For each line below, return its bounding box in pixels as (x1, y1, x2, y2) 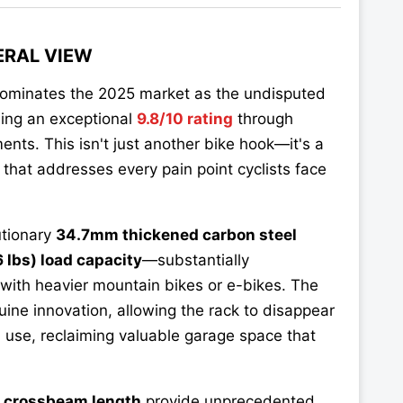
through (233, 110, 293, 129)
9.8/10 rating (137, 110, 233, 129)
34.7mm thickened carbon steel (56, 226, 297, 245)
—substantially (142, 251, 249, 270)
